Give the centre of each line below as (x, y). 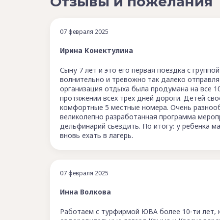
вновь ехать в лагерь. (96, 135)
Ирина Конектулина (96, 50)
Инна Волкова (85, 192)
